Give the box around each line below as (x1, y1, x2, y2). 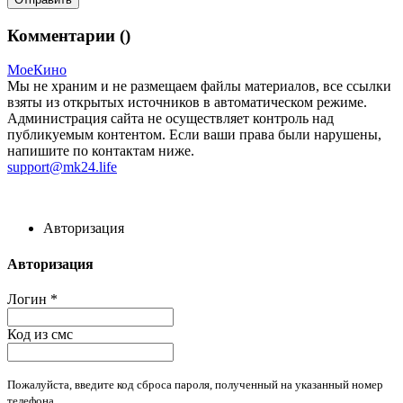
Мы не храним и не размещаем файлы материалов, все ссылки (7, 78, 391, 94)
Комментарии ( (7, 25, 125, 45)
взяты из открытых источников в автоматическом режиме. (7, 94, 367, 111)
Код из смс (7, 326, 73, 342)
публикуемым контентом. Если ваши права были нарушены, (7, 127, 381, 143)
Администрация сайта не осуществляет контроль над (7, 111, 334, 127)
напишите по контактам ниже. (7, 143, 194, 159)
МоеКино (7, 62, 67, 78)
